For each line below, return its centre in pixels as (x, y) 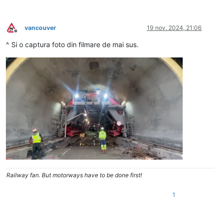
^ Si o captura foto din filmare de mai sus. (72, 44)
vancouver (40, 27)
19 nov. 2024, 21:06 (174, 27)
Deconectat (31, 35)
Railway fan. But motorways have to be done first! (74, 175)
